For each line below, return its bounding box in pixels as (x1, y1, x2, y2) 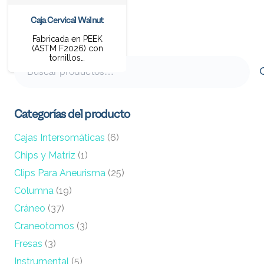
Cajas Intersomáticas (14, 132, 105, 144)
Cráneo (14, 203, 45, 214)
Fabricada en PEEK (32, 34, 103, 44)
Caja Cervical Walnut (31, 15, 104, 25)
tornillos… (49, 52, 85, 62)
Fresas (14, 238, 42, 250)
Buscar (14, 58, 44, 70)
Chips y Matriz (14, 150, 75, 161)
